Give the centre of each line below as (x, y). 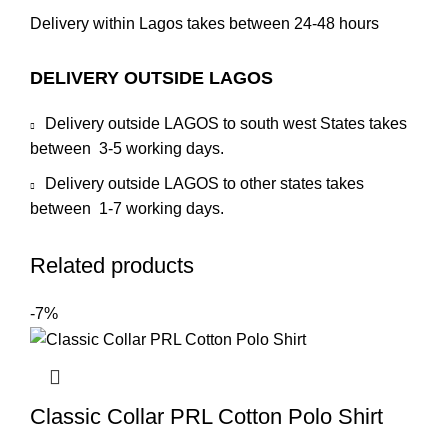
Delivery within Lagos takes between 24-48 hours (204, 23)
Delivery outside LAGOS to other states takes (204, 183)
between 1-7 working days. (127, 208)
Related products (112, 265)
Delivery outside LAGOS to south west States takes (226, 123)
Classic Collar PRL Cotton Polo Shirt (206, 416)
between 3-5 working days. (127, 148)
